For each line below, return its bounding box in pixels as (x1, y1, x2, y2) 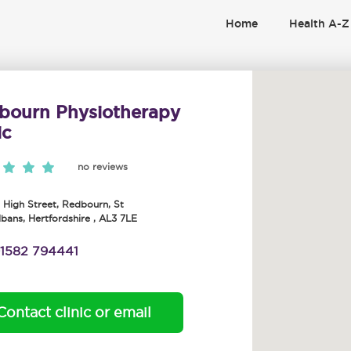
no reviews (78, 161, 128, 172)
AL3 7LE (99, 213, 138, 223)
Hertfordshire (28, 213, 91, 223)
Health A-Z (289, 17, 349, 30)
